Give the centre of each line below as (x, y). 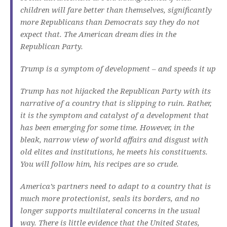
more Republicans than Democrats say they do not (110, 22)
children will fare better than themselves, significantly (116, 10)
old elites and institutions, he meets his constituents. (114, 152)
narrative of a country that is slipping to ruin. (103, 103)
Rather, (199, 103)
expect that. (41, 34)
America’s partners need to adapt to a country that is (116, 186)
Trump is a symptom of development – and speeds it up (118, 69)
